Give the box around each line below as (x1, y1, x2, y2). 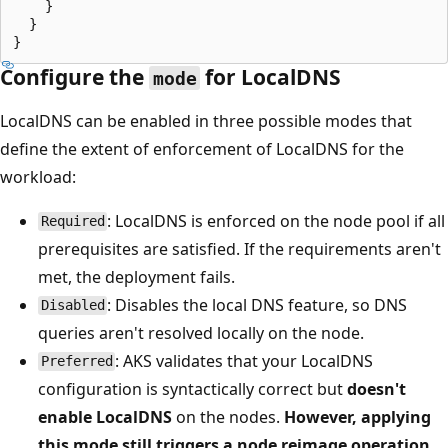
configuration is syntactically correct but (38, 377, 347, 400)
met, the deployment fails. (38, 265, 235, 288)
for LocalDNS (200, 62, 342, 91)
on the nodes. (172, 405, 284, 428)
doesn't (347, 377, 406, 400)
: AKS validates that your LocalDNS (115, 349, 374, 372)
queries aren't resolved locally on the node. (38, 321, 364, 344)
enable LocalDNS (38, 405, 172, 428)
